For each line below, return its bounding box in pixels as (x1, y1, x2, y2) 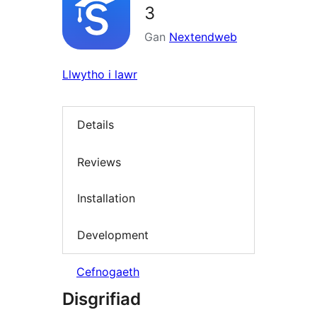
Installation (77, 191, 135, 206)
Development (77, 227, 149, 242)
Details (77, 117, 114, 132)
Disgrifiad (62, 289, 141, 310)
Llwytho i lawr (62, 67, 137, 82)
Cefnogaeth (76, 265, 139, 279)
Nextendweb (169, 30, 237, 45)
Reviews (77, 154, 121, 169)
